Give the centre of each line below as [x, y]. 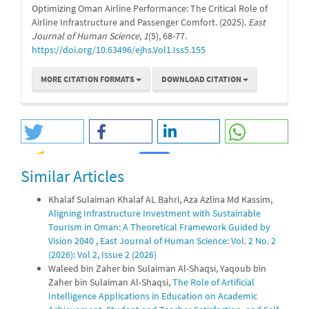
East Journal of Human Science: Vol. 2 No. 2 [188, 240]
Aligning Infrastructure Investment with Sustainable [154, 213]
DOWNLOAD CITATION [202, 79]
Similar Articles [72, 176]
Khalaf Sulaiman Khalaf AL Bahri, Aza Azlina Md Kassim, [160, 199]
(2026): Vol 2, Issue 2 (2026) [102, 254]
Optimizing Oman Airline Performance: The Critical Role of [150, 8]
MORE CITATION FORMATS [88, 79]
